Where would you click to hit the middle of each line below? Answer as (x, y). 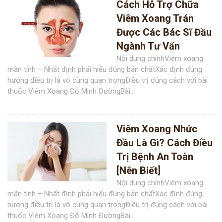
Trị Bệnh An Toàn (155, 156)
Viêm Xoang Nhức (157, 129)
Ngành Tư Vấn (148, 46)
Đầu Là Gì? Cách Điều (165, 142)
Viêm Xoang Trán (155, 18)
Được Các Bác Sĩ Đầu (164, 32)
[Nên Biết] (139, 170)
